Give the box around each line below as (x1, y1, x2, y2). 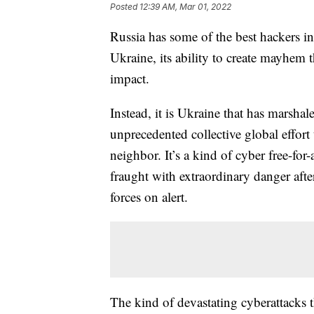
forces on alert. (110, 188, 188, 206)
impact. (110, 69, 149, 88)
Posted (110, 1, 139, 13)
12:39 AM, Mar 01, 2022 (139, 1, 231, 13)
